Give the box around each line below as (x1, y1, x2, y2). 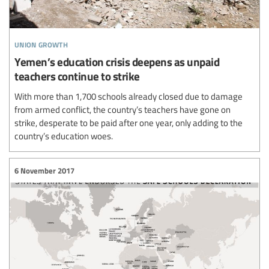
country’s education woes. (14, 130, 113, 142)
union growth (14, 35, 68, 51)
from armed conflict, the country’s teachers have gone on (14, 103, 231, 116)
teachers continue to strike (14, 68, 140, 85)
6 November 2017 (14, 165, 74, 176)
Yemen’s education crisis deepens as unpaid (14, 53, 219, 70)
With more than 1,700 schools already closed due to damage (14, 90, 243, 103)
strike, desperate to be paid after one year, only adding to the (14, 116, 243, 129)
